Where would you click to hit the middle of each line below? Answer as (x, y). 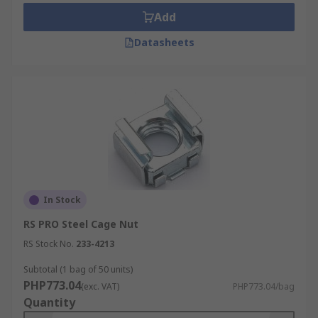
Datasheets (164, 42)
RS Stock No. (49, 244)
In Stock (62, 200)
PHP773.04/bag (264, 286)
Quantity (49, 302)
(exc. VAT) (100, 286)
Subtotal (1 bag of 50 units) (78, 269)
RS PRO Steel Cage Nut (81, 224)
